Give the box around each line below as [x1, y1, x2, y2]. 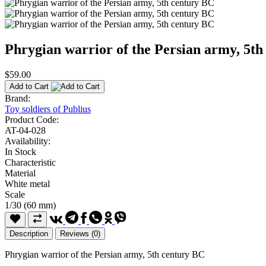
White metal [5, 178, 50, 189]
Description [9, 229, 48, 238]
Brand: [5, 93, 30, 103]
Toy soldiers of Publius [5, 103, 91, 114]
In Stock [5, 146, 36, 157]
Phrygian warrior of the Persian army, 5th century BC [5, 249, 205, 259]
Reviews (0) [60, 229, 100, 238]
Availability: [5, 135, 50, 146]
